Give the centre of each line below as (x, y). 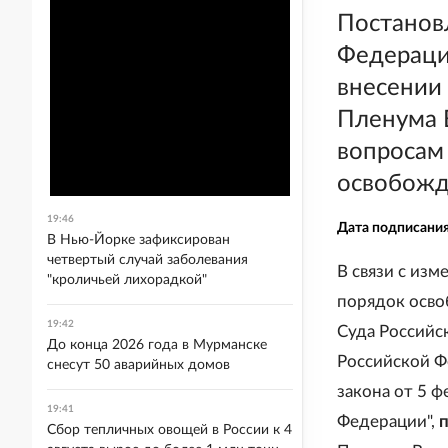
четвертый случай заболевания (147, 260)
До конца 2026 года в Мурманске (157, 345)
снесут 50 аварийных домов (138, 365)
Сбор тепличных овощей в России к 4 (169, 430)
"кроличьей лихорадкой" (127, 280)
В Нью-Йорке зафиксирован (138, 240)
